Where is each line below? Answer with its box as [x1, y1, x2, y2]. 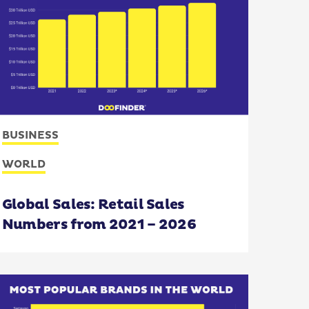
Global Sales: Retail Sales [1, 196, 185, 213]
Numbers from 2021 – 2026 [1, 216, 197, 233]
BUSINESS [1, 128, 59, 142]
